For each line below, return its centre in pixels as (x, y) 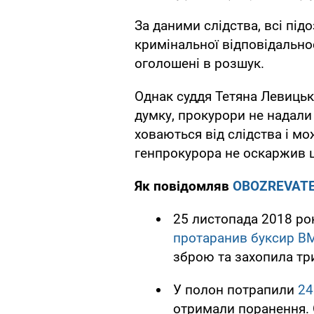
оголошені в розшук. (199, 63)
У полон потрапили (235, 289)
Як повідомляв (184, 186)
